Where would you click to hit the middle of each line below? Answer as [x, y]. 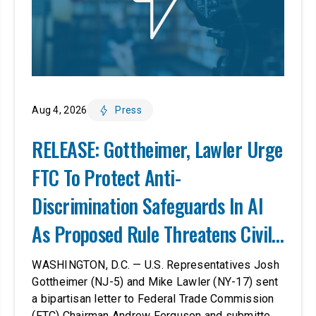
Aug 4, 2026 [60, 110]
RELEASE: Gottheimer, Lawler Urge [157, 150]
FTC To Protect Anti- [107, 178]
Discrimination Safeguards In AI [147, 206]
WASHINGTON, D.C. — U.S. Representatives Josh [156, 265]
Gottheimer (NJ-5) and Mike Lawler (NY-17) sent [155, 282]
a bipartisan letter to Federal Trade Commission [153, 299]
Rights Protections [101, 262]
